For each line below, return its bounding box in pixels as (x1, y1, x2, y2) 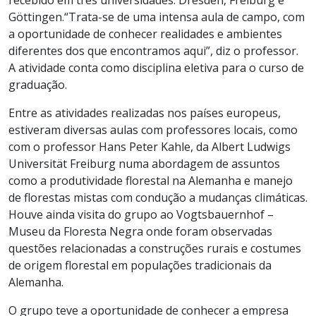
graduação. (8, 76, 67, 92)
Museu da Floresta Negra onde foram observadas (8, 223, 272, 239)
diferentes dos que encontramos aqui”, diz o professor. (8, 42, 301, 59)
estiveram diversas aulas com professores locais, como (8, 121, 298, 138)
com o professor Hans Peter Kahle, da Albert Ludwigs (8, 138, 291, 154)
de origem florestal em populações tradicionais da (8, 257, 272, 273)
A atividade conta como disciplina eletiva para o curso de (8, 59, 304, 75)
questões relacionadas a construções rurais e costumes (8, 240, 301, 256)
